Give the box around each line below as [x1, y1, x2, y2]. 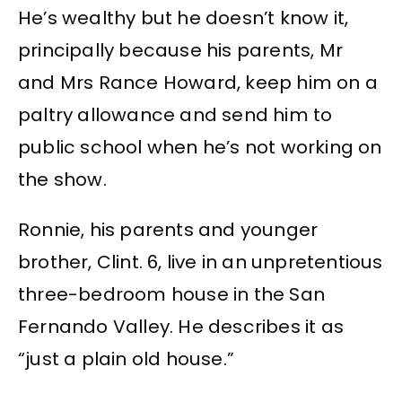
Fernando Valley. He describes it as [18, 314, 345, 340]
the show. [18, 166, 107, 192]
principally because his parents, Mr [18, 37, 344, 63]
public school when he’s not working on [18, 134, 382, 160]
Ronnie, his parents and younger [18, 217, 319, 243]
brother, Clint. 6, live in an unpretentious [18, 249, 383, 275]
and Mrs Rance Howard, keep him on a [18, 69, 379, 95]
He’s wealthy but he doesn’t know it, [18, 4, 349, 31]
